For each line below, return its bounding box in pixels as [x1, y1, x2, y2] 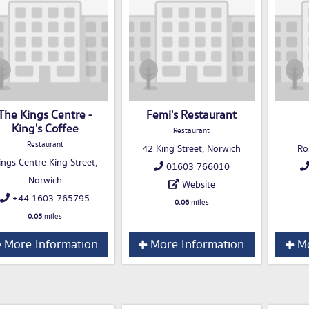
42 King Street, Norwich [142, 142, 241, 157]
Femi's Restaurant [146, 107, 237, 124]
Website [181, 178, 215, 192]
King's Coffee [11, 121, 79, 138]
